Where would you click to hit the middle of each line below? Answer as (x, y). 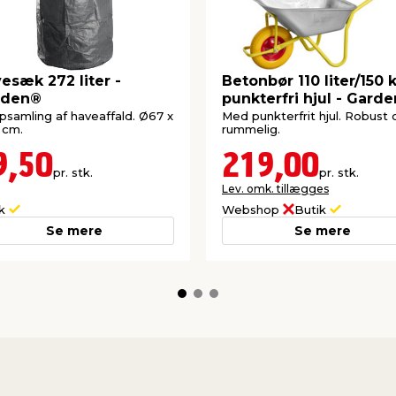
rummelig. (251, 129)
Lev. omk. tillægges (275, 188)
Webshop (252, 209)
